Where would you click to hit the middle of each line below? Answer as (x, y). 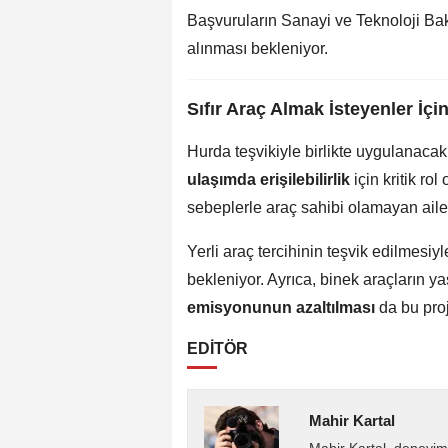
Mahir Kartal (352, 420)
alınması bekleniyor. (257, 48)
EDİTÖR (217, 348)
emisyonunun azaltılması (281, 307)
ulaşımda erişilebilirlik (268, 179)
